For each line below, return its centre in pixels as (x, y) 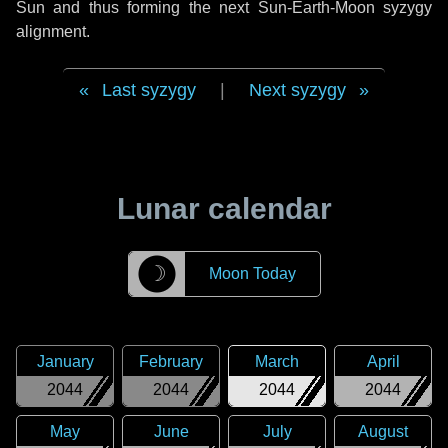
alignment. (53, 31)
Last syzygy (149, 90)
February (171, 361)
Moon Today (252, 273)
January (65, 361)
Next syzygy (297, 90)
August (383, 431)
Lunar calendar (224, 208)
